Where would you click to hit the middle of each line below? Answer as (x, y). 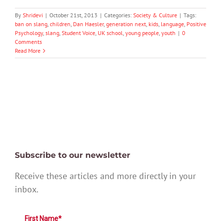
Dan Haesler (88, 24)
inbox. (27, 189)
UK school (110, 33)
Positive (196, 24)
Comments (28, 42)
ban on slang (31, 24)
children (60, 24)
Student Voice (78, 33)
